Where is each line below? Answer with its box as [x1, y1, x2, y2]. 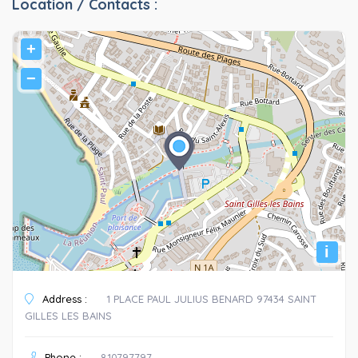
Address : [39, 292, 87, 305]
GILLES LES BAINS [25, 308, 112, 322]
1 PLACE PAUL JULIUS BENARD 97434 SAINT [106, 292, 316, 305]
